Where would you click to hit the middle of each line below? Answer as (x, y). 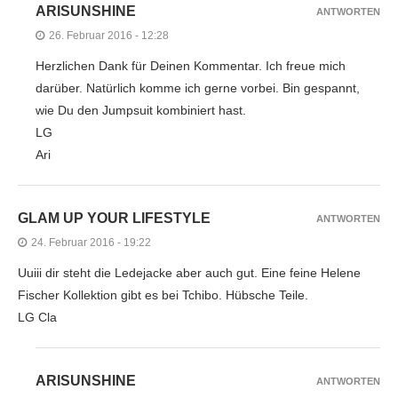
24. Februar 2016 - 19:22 (91, 242)
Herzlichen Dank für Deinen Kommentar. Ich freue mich (191, 65)
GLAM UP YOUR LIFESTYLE (114, 218)
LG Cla (37, 317)
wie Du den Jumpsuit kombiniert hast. (141, 110)
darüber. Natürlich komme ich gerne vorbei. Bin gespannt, (198, 88)
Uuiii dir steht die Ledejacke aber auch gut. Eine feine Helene (189, 272)
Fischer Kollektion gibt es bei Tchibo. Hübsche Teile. (163, 295)
